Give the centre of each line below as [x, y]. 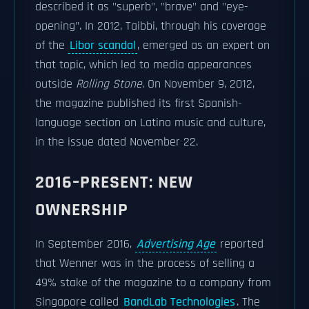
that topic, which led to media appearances [143, 65]
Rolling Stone [109, 84]
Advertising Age [176, 244]
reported [240, 244]
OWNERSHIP [82, 210]
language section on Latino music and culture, [150, 123]
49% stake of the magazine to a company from [153, 283]
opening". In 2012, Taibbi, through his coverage [151, 26]
